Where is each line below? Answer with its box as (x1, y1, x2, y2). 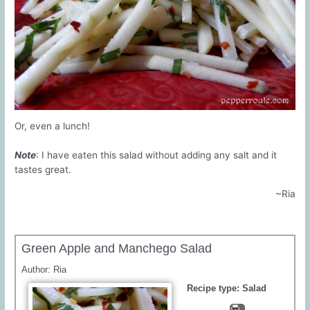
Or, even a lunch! (15, 120, 91, 132)
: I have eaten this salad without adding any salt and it (36, 149, 277, 161)
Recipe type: (187, 283, 243, 294)
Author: (21, 264, 54, 275)
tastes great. (15, 164, 72, 176)
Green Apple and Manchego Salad (21, 241, 212, 256)
